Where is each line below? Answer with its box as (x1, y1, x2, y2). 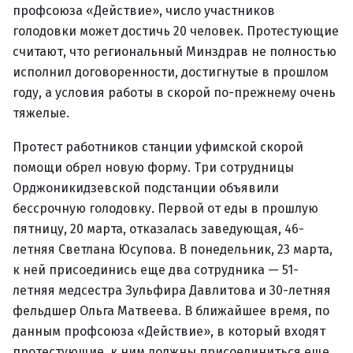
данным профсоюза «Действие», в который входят (13, 324, 325, 339)
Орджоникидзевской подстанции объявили (13, 180, 279, 195)
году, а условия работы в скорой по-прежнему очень (13, 85, 336, 100)
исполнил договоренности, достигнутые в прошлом (13, 65, 329, 80)
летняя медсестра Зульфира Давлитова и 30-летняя (13, 283, 331, 298)
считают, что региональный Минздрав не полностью (13, 44, 336, 59)
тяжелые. (13, 106, 69, 121)
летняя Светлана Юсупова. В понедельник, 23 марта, (13, 242, 333, 257)
